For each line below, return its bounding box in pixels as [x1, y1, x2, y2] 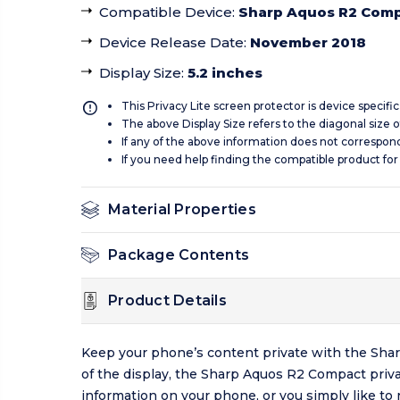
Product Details [108, 292, 227, 310]
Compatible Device [99, 4, 232, 21]
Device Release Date [99, 34, 244, 52]
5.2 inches [187, 64, 262, 82]
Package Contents [108, 246, 249, 264]
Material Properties [108, 201, 256, 219]
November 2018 [250, 34, 366, 52]
